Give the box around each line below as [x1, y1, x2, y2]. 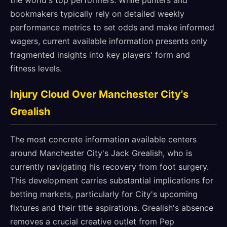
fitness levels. [10, 63, 62, 73]
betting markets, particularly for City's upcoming [10, 189, 198, 199]
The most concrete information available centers [10, 134, 197, 144]
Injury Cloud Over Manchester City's [10, 88, 188, 100]
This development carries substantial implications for [10, 175, 213, 185]
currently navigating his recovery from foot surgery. [10, 162, 209, 172]
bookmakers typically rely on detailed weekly [10, 9, 184, 19]
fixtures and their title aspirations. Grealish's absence [10, 203, 213, 213]
